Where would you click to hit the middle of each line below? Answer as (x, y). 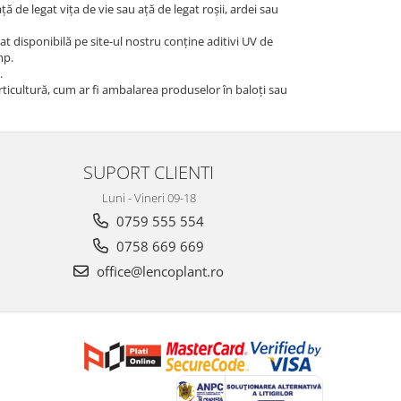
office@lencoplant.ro (158, 271)
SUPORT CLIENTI (149, 171)
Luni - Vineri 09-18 (149, 197)
